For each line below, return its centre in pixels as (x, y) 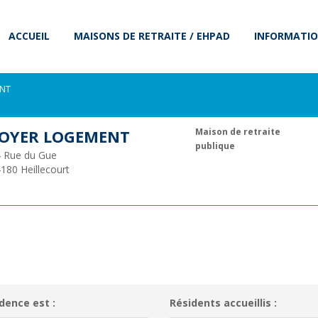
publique (215, 146)
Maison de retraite (237, 131)
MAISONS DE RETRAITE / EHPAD (152, 36)
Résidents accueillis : (223, 303)
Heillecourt (45, 169)
